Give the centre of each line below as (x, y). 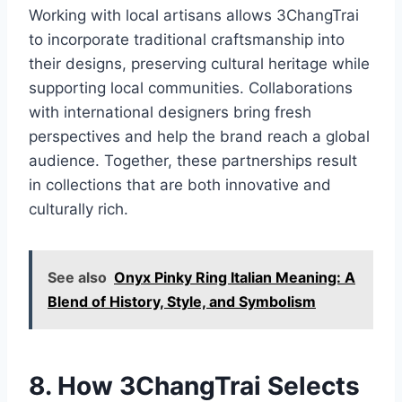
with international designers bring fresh (170, 113)
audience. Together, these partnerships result (193, 161)
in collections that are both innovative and (180, 185)
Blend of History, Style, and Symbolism (182, 302)
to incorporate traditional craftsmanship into (187, 40)
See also (77, 278)
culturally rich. (79, 210)
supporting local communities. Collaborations (191, 88)
